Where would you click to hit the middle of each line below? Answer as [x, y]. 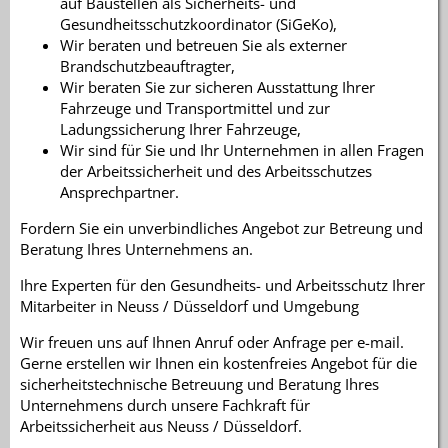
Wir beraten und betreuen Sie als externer [203, 44]
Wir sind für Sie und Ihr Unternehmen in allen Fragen [242, 149]
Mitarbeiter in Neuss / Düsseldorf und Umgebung [189, 306]
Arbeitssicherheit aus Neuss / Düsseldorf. [161, 426]
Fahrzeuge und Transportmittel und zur [195, 107]
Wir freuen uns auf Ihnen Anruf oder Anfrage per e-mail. [212, 342]
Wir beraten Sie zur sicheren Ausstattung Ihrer [217, 86]
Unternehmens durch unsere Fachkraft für [165, 405]
